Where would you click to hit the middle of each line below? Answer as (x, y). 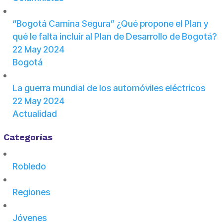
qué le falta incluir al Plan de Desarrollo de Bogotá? (114, 37)
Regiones (31, 192)
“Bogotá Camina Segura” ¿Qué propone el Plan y (110, 24)
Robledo (29, 166)
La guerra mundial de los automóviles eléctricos (109, 88)
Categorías (28, 137)
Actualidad (34, 114)
